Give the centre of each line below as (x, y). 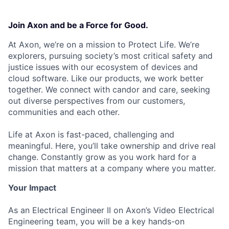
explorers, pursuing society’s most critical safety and (110, 56)
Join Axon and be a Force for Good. (78, 25)
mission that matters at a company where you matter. (112, 168)
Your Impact (32, 188)
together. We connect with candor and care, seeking (109, 89)
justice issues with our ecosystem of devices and (103, 67)
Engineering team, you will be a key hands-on (96, 221)
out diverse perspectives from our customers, (97, 101)
